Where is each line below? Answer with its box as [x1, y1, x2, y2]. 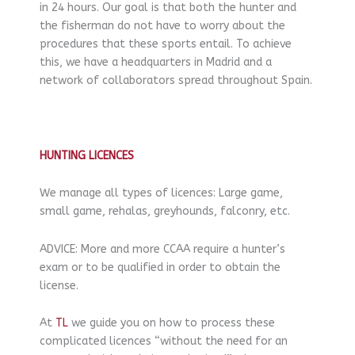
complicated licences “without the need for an [40, 334, 288, 349]
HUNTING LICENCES [40, 148, 134, 162]
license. [40, 278, 78, 292]
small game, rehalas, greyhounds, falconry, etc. [40, 204, 290, 219]
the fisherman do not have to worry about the [40, 18, 285, 32]
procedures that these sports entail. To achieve [40, 36, 292, 51]
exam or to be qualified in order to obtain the [40, 260, 281, 274]
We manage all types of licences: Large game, [40, 186, 283, 200]
